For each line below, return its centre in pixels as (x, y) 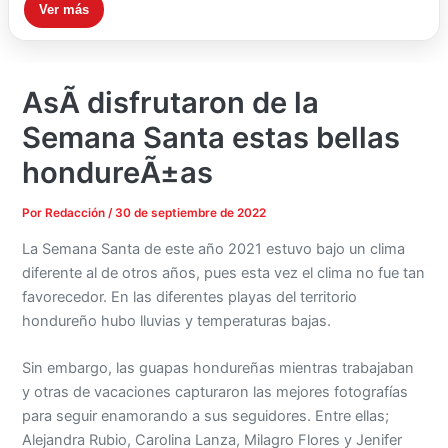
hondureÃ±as (118, 173)
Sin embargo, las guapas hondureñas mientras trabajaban (218, 368)
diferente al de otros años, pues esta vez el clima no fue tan (224, 272)
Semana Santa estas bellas (211, 138)
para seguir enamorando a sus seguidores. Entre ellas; (206, 416)
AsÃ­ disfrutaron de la (171, 103)
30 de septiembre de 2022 (191, 213)
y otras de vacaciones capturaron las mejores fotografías (215, 392)
